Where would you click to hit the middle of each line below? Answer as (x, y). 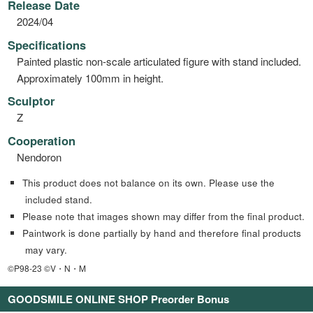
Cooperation (42, 140)
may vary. (46, 250)
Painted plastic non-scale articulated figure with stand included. (159, 61)
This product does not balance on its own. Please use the (148, 183)
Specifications (47, 44)
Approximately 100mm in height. (90, 78)
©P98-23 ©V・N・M (47, 268)
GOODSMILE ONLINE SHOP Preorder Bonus (119, 299)
